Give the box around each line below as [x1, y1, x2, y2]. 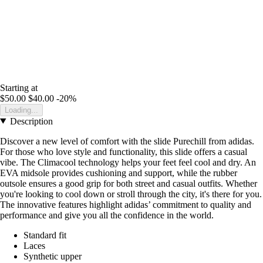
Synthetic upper [23, 251, 82, 261]
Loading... [5, 105, 38, 114]
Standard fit [23, 230, 66, 240]
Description [9, 116, 53, 126]
